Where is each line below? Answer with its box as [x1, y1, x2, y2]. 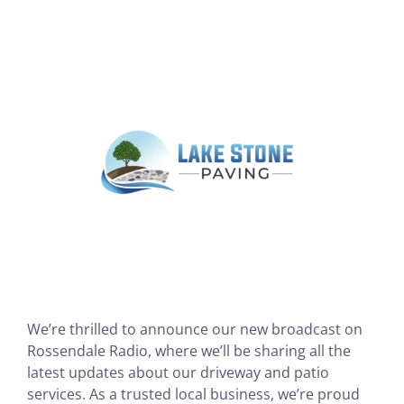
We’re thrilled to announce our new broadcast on [26, 319, 363, 340]
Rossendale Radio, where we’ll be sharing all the [26, 341, 351, 362]
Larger [26, 50, 70, 71]
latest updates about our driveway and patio [26, 363, 329, 383]
